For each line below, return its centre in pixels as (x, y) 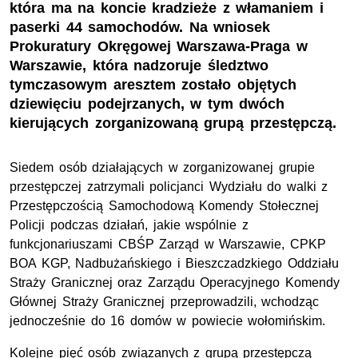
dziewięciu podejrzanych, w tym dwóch (147, 104)
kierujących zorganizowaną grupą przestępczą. (173, 123)
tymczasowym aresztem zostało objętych (153, 85)
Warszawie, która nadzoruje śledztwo (139, 66)
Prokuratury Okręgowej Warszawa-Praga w (159, 47)
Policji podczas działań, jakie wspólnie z (129, 225)
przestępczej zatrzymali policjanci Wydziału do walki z (169, 187)
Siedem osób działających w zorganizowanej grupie (162, 168)
